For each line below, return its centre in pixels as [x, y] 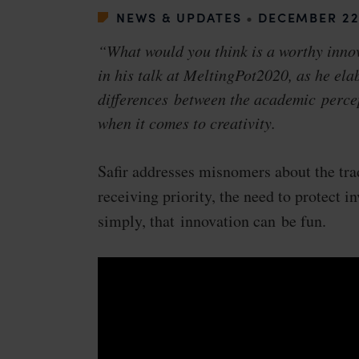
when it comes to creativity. [187, 123]
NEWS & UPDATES [179, 17]
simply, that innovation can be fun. [212, 221]
